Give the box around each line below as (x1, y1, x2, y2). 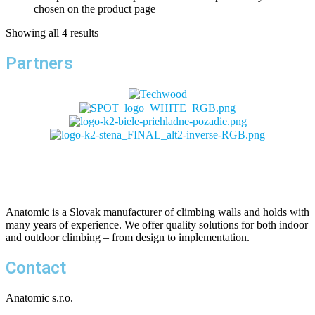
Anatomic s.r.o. (6, 292, 73, 304)
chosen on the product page (34, 3, 155, 15)
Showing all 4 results (6, 27, 98, 39)
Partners (6, 53, 73, 73)
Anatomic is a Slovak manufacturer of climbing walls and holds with (6, 206, 309, 219)
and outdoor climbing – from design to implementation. (6, 231, 250, 244)
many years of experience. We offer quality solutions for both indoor (6, 219, 308, 231)
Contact (6, 258, 66, 278)
